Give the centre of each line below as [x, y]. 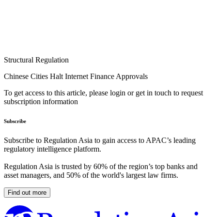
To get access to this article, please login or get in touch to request [103, 93]
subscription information [41, 102]
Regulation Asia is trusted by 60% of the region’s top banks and [101, 167]
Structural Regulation [36, 60]
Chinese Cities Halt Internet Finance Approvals [76, 77]
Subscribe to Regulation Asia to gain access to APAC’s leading [100, 140]
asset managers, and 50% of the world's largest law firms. [91, 175]
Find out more [27, 193]
